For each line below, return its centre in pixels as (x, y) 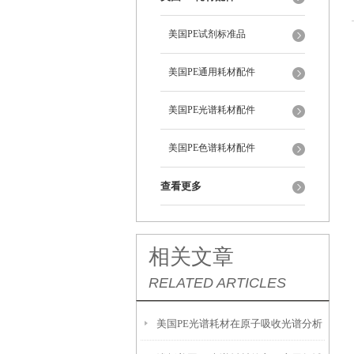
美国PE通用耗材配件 (212, 72)
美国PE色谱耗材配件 (212, 148)
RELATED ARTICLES (217, 283)
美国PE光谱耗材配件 (212, 110)
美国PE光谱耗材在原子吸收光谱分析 (239, 324)
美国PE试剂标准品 (207, 34)
